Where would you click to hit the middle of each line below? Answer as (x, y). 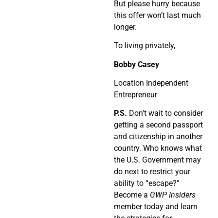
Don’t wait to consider (166, 113)
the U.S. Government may (157, 160)
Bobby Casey (136, 64)
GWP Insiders (173, 195)
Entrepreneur (136, 95)
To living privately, (145, 46)
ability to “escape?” (147, 183)
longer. (125, 27)
